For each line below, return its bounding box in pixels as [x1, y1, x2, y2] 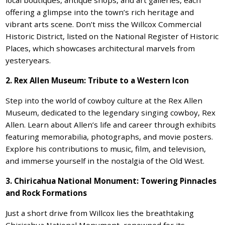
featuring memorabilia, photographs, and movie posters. [6, 131, 213, 142]
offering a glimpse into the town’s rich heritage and [6, 7, 194, 17]
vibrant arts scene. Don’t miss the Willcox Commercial [6, 19, 202, 29]
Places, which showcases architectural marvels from [6, 43, 195, 53]
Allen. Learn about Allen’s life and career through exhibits [6, 119, 216, 130]
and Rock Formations [6, 187, 87, 198]
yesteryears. [6, 55, 51, 65]
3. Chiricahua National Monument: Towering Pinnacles [6, 175, 217, 186]
